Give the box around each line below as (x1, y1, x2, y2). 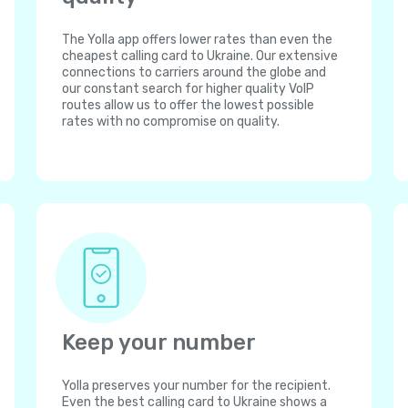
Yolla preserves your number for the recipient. (62, 378, 331, 393)
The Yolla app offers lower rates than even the (62, 32, 332, 47)
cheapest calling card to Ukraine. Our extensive (62, 48, 338, 64)
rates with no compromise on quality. (62, 114, 280, 129)
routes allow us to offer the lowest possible (62, 97, 314, 113)
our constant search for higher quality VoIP (62, 81, 314, 97)
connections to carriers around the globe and (62, 65, 326, 80)
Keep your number (62, 330, 256, 355)
